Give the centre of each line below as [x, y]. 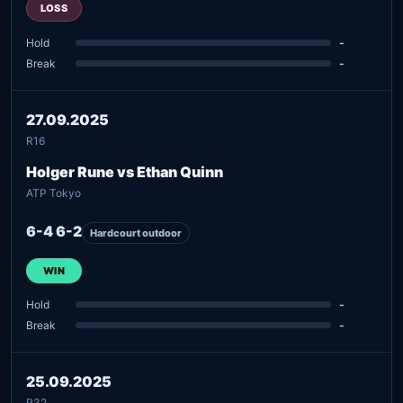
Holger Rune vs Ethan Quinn [125, 171]
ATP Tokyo [54, 193]
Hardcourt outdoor [136, 233]
